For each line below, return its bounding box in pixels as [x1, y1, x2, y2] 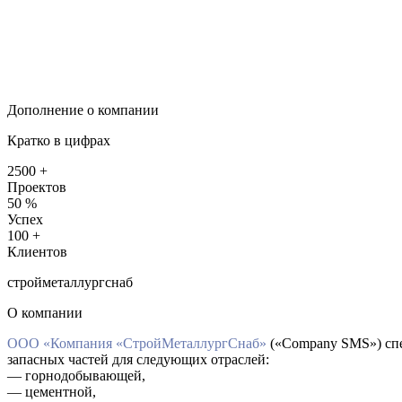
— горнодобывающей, [7, 367, 145, 383]
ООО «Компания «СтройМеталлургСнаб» [7, 335, 267, 351]
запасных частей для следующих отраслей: [7, 351, 269, 367]
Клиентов [7, 243, 67, 259]
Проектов [7, 179, 66, 195]
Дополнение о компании [7, 101, 159, 118]
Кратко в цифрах [7, 132, 110, 148]
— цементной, [7, 383, 96, 399]
